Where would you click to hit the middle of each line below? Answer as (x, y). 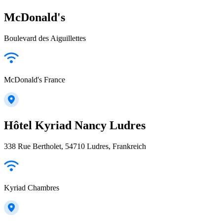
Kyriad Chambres (32, 187)
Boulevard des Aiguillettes (45, 38)
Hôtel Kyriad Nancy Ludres (75, 125)
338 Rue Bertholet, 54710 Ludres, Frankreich (75, 146)
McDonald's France (35, 79)
